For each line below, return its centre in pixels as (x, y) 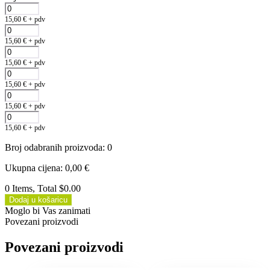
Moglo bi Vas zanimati (48, 210)
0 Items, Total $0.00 (43, 188)
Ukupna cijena (33, 168)
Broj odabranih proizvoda (54, 147)
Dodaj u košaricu (38, 199)
